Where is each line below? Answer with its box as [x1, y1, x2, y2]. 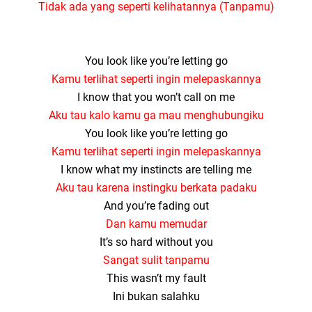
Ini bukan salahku [112, 290, 200, 303]
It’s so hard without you [99, 235, 213, 249]
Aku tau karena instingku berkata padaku [55, 181, 257, 194]
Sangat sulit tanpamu [102, 253, 210, 267]
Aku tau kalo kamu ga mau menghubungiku [48, 109, 264, 122]
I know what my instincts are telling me [61, 163, 251, 176]
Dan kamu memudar [105, 217, 207, 231]
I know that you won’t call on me [77, 91, 235, 104]
